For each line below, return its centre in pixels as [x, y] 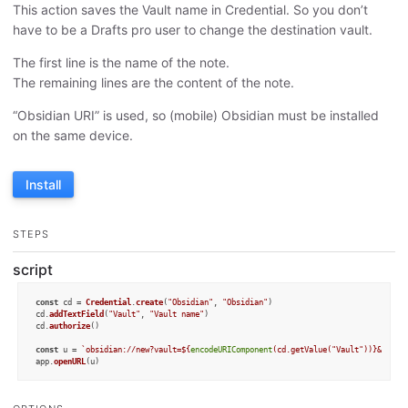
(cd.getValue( [301, 350]
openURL [69, 362]
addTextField [76, 314]
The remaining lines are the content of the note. [153, 83]
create [149, 302]
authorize [69, 326]
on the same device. [73, 136]
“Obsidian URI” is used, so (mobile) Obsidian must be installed [196, 116]
